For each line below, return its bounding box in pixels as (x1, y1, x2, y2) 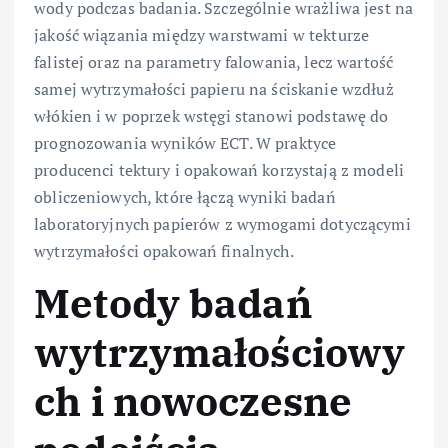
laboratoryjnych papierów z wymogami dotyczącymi (34, 212, 411, 235)
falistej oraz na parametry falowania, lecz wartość (34, 50, 394, 73)
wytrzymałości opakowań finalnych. (34, 239, 294, 262)
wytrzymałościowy (34, 326, 406, 378)
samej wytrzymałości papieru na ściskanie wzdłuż (34, 77, 394, 100)
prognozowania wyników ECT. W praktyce (34, 131, 337, 154)
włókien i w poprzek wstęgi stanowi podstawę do (34, 104, 389, 127)
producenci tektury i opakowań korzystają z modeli (34, 158, 404, 181)
